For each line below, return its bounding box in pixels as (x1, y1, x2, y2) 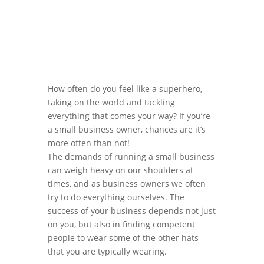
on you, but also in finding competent (47, 219, 195, 230)
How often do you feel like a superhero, (47, 83, 202, 94)
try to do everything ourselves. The (47, 192, 184, 203)
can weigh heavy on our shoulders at (47, 164, 193, 176)
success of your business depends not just (47, 205, 216, 216)
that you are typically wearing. (47, 246, 167, 257)
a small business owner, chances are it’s (47, 124, 206, 135)
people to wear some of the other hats (47, 232, 199, 243)
